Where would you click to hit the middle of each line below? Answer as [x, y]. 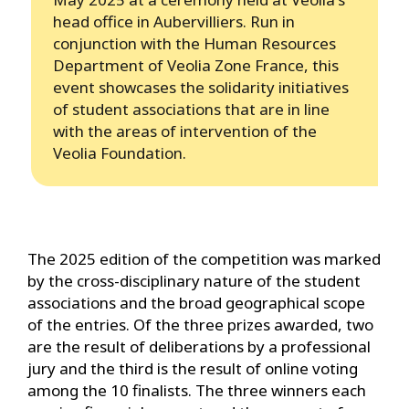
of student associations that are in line [191, 110]
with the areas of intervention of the [185, 131]
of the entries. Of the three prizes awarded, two [200, 325]
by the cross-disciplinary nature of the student [194, 281]
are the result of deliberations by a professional [199, 347]
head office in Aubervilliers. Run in [174, 22]
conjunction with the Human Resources [194, 44]
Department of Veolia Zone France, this [196, 66]
